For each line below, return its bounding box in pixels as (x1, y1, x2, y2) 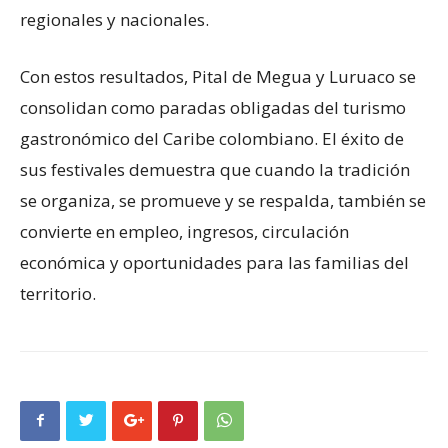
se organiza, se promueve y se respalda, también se (20, 188, 426, 212)
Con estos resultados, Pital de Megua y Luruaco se (20, 64, 416, 88)
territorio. (20, 281, 96, 305)
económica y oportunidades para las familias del (20, 250, 409, 274)
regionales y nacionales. (20, 7, 209, 31)
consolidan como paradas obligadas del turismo (20, 95, 406, 119)
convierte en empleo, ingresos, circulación (20, 219, 349, 243)
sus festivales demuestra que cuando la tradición (20, 157, 410, 181)
